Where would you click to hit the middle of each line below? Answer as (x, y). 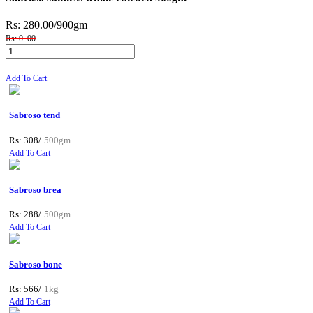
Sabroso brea (35, 190)
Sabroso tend (35, 115)
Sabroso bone (36, 264)
